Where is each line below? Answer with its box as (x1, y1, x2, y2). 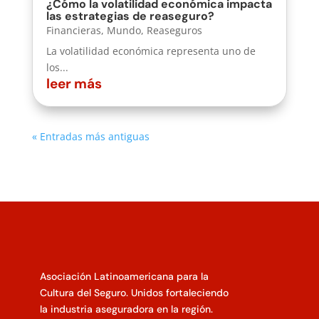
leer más (46, 74, 102, 93)
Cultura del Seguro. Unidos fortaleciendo (40, 286, 229, 299)
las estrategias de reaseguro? (46, 8, 214, 23)
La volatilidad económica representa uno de (46, 43, 256, 58)
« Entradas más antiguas (31, 129, 150, 143)
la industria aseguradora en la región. (40, 302, 213, 315)
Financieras (46, 23, 101, 37)
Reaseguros (146, 23, 202, 37)
